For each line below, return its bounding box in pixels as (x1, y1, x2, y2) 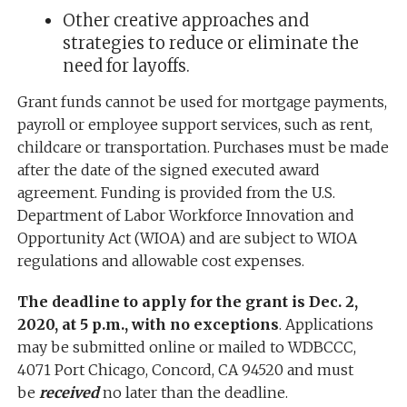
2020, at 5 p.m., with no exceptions (16, 315, 279, 334)
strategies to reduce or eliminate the (62, 33, 359, 55)
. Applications (278, 315, 373, 334)
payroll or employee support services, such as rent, (16, 115, 372, 134)
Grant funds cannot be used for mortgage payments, (16, 93, 387, 112)
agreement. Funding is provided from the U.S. (16, 184, 335, 203)
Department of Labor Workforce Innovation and (16, 206, 354, 225)
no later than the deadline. (98, 383, 288, 402)
